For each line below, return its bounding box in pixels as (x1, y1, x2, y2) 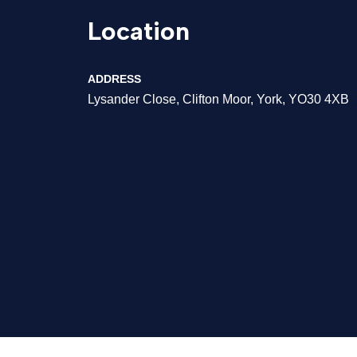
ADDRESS (87, 72, 141, 85)
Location (87, 15, 190, 46)
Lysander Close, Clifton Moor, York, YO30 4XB (87, 92, 349, 106)
